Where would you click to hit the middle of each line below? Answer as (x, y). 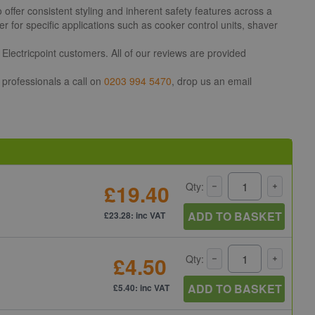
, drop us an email (212, 81)
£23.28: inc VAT (135, 216)
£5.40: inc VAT (141, 288)
